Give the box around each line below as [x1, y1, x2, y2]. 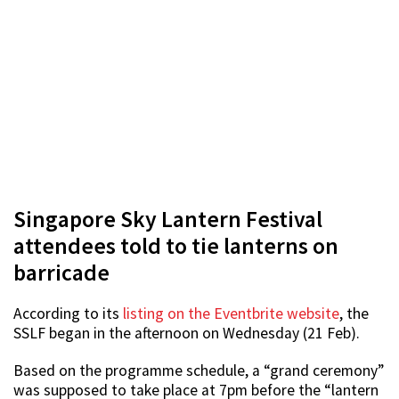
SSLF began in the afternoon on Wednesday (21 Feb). [13, 323, 360, 344]
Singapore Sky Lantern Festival [13, 205, 322, 234]
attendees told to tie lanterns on [13, 232, 338, 261]
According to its [13, 304, 123, 324]
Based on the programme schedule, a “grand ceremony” [13, 361, 384, 381]
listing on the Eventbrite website [123, 304, 339, 324]
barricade [13, 258, 110, 288]
